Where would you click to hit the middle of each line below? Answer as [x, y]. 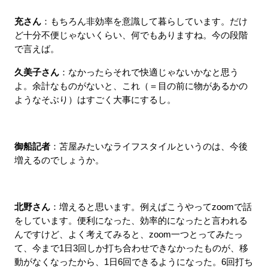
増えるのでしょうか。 [59, 161]
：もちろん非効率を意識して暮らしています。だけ [144, 22]
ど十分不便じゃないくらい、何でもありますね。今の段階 [131, 36]
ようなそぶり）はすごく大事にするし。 [95, 100]
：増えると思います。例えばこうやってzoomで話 [151, 207]
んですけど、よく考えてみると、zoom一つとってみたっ [128, 235]
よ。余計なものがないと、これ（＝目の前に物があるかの [131, 86]
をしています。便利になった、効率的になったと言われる [131, 221]
